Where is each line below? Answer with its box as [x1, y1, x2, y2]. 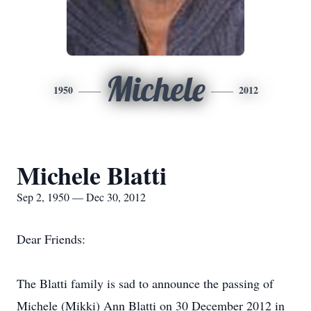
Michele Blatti [17, 157, 167, 193]
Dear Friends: [17, 230, 85, 247]
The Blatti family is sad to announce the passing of [17, 275, 274, 292]
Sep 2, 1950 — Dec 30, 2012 [17, 190, 146, 204]
